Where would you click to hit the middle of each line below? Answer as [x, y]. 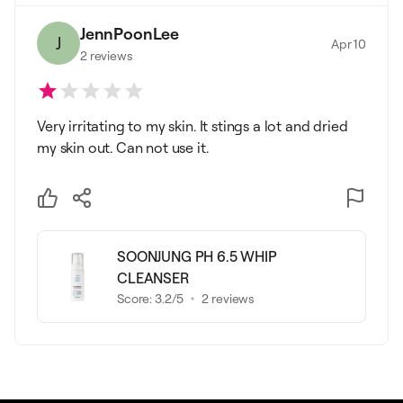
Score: [136, 298]
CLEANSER [153, 278]
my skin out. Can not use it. [123, 148]
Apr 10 [348, 43]
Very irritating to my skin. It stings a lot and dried [193, 126]
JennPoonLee [130, 33]
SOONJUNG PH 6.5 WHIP [197, 256]
